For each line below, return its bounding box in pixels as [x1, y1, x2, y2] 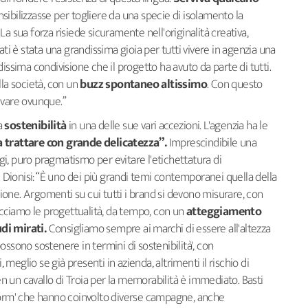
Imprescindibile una [166, 132, 257, 153]
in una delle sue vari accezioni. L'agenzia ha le [66, 115, 268, 136]
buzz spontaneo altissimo [78, 74, 207, 95]
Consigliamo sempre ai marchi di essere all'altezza [46, 218, 271, 239]
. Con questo [207, 74, 263, 95]
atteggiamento [186, 201, 262, 222]
